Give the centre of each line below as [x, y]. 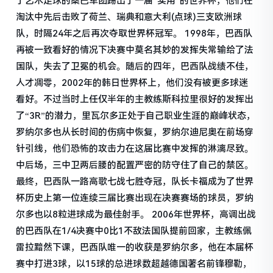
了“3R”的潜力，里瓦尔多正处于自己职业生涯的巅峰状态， [136, 116]
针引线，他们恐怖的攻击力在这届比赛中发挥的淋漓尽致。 [135, 149]
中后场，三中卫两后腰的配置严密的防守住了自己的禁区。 [135, 165]
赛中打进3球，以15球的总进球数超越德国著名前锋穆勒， [134, 264]
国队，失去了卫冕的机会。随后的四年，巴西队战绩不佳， [135, 67]
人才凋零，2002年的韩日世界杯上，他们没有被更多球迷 [132, 83]
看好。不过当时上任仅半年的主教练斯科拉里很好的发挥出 [135, 100]
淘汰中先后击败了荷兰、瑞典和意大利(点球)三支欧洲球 [129, 17]
